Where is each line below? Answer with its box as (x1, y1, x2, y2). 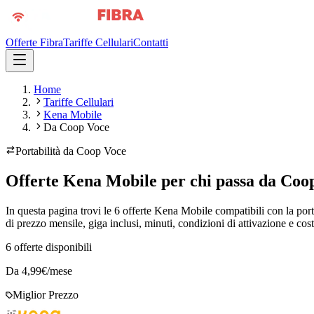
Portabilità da (15, 145, 76, 157)
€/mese (41, 264, 72, 277)
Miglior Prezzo (13, 288, 78, 301)
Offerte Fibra (6, 36, 63, 48)
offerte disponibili (14, 240, 92, 253)
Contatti (133, 36, 168, 48)
